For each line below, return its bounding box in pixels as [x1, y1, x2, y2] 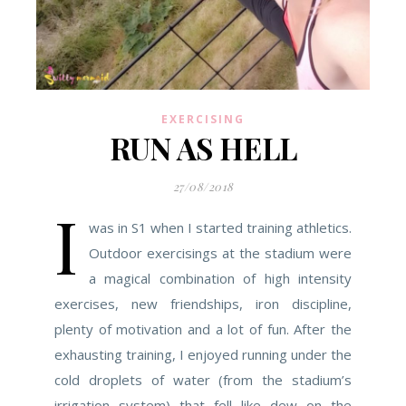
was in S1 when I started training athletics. [89, 218, 352, 237]
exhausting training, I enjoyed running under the [54, 345, 352, 363]
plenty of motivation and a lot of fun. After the [54, 320, 352, 338]
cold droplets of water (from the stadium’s [54, 371, 352, 389]
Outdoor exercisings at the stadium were [89, 244, 352, 262]
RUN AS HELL [109, 128, 297, 168]
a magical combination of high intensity [89, 269, 352, 287]
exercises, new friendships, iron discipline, [54, 295, 352, 313]
